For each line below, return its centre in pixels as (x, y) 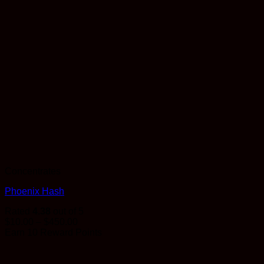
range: (90, 232)
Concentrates (33, 171)
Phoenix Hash (34, 192)
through (93, 253)
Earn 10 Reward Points (53, 233)
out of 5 (67, 212)
